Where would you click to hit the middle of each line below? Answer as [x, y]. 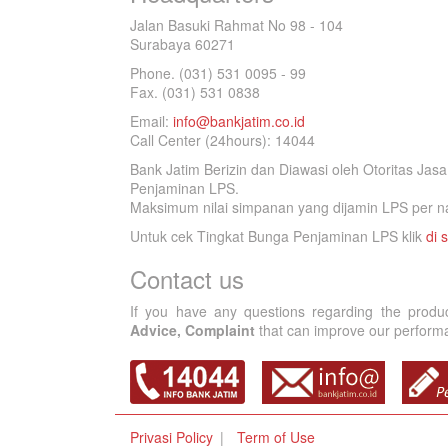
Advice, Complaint [192, 330]
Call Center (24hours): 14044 [222, 140]
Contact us [187, 278]
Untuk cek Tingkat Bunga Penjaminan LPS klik [278, 236]
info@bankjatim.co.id [239, 121]
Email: [151, 121]
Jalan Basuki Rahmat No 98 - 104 [236, 25]
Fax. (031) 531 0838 [195, 92]
